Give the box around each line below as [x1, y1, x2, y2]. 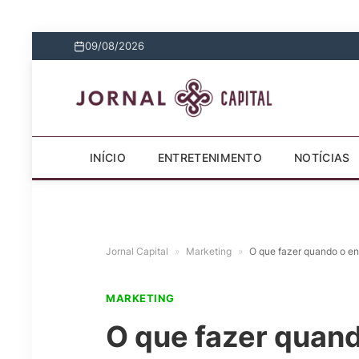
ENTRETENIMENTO [157, 151, 263, 164]
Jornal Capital [106, 245, 168, 257]
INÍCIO [90, 151, 126, 164]
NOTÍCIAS [294, 151, 350, 164]
